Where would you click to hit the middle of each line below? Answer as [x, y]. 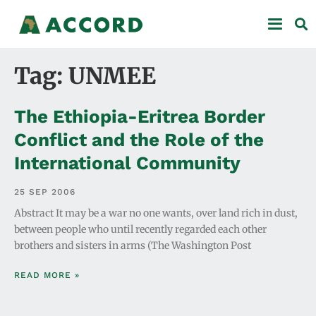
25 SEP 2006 [45, 192]
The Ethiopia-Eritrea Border [140, 116]
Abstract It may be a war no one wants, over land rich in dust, [156, 213]
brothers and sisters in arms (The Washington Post [133, 245]
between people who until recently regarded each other [140, 229]
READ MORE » [47, 275]
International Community [127, 163]
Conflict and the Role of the [139, 139]
